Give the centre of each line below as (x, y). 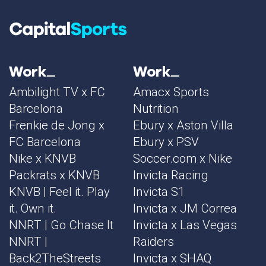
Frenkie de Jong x (57, 125)
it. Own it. (33, 208)
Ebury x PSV (166, 142)
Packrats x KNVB (54, 175)
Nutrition (156, 108)
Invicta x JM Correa (185, 208)
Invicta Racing (171, 175)
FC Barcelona (45, 142)
